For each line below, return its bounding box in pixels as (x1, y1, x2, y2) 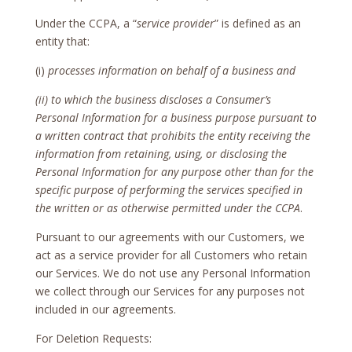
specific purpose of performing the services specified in (35, 181, 302, 197)
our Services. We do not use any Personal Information (35, 265, 310, 280)
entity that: (35, 33, 90, 49)
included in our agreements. (35, 301, 176, 317)
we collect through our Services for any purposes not (35, 283, 305, 299)
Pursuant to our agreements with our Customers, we (35, 229, 305, 244)
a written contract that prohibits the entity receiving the (35, 127, 310, 143)
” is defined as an (214, 15, 301, 31)
